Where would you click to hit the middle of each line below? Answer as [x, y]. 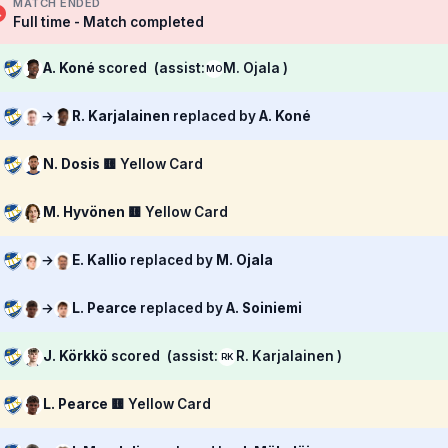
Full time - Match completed [108, 21]
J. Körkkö [77, 356]
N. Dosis [73, 164]
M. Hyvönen [85, 212]
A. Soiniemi [264, 308]
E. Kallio [101, 260]
